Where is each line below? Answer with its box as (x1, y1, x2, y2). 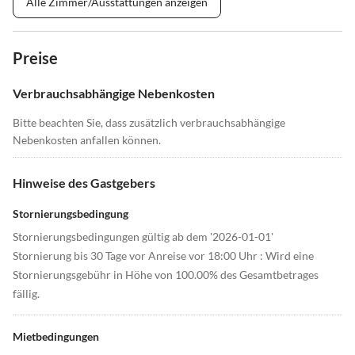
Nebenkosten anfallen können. (13, 133, 161, 147)
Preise (13, 48, 58, 68)
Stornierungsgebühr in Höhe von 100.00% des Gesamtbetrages (13, 268, 319, 282)
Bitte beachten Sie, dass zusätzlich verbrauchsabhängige (13, 116, 285, 130)
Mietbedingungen (13, 330, 99, 344)
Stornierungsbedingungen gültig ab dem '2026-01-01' (13, 230, 273, 244)
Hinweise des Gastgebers (13, 175, 155, 191)
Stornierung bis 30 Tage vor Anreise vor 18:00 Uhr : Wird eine (13, 249, 314, 263)
